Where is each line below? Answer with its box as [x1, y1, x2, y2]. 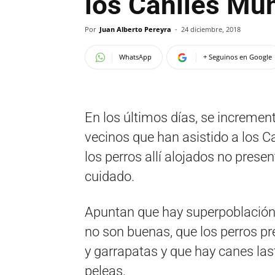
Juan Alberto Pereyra [99, 25, 171, 34]
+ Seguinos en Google [203, 52, 272, 61]
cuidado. [85, 169, 134, 184]
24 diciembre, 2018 [181, 25, 241, 34]
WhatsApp [119, 52, 152, 61]
